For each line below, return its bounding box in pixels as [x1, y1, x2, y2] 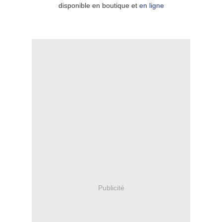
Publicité [98, 183, 124, 192]
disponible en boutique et [58, 1, 139, 10]
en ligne [139, 1, 164, 10]
